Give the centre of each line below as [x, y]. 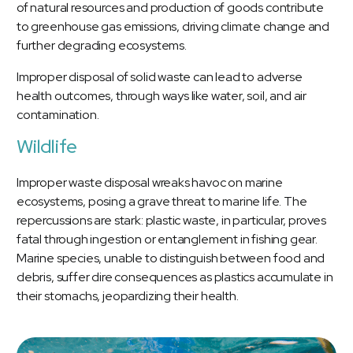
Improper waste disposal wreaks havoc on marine [150, 183]
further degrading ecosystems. [102, 46]
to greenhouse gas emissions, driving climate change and [173, 27]
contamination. [58, 115]
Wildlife [47, 147]
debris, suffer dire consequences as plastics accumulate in [175, 277]
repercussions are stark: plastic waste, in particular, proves [172, 221]
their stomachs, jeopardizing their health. [128, 296]
